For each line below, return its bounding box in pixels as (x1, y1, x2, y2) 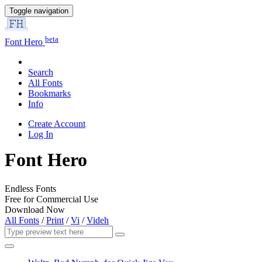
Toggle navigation (9, 6, 68, 15)
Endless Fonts (5, 183, 56, 194)
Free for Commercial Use (5, 194, 98, 204)
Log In (28, 129, 53, 140)
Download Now (5, 204, 65, 215)
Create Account (28, 119, 85, 129)
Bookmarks (28, 88, 71, 99)
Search (28, 67, 53, 78)
